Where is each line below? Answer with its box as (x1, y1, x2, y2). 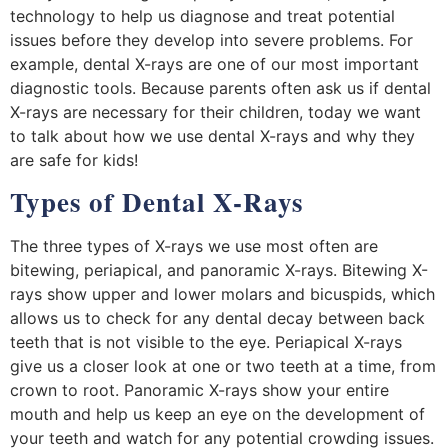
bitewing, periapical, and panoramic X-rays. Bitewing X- (10, 260, 428, 281)
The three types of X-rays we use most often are (10, 236, 378, 257)
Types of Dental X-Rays (10, 182, 304, 222)
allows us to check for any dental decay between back (10, 308, 425, 329)
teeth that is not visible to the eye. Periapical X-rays (10, 332, 402, 353)
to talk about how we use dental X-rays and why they (10, 125, 415, 146)
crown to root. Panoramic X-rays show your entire (10, 380, 389, 401)
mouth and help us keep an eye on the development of (10, 404, 425, 425)
